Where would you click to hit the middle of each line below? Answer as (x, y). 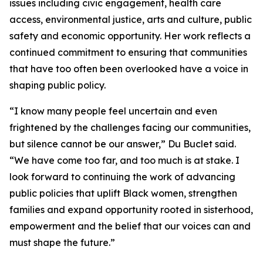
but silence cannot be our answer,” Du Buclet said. (123, 144)
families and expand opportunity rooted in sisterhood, (131, 210)
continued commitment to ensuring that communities (128, 52)
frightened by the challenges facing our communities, (130, 127)
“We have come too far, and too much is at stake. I (124, 160)
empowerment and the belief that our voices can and (130, 226)
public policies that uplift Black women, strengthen (123, 193)
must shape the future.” (62, 242)
